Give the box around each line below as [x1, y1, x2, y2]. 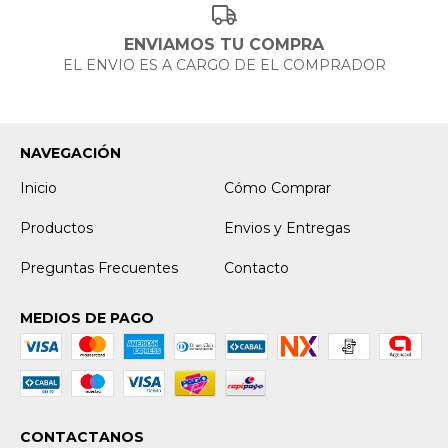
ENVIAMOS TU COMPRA [124, 35, 324, 55]
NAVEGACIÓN [20, 144, 121, 163]
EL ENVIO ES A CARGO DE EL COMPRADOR [62, 56, 386, 75]
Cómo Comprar [224, 179, 331, 198]
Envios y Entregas [224, 219, 350, 238]
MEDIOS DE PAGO [20, 309, 154, 328]
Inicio [20, 179, 57, 198]
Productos [20, 219, 93, 238]
